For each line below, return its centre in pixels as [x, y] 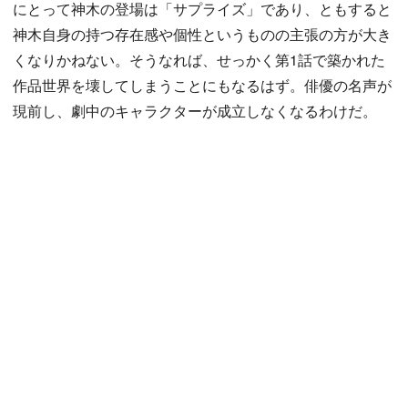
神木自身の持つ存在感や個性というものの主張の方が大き [202, 35]
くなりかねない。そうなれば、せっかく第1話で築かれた [199, 60]
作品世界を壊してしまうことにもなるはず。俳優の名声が [202, 86]
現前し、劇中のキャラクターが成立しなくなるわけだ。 [195, 111]
